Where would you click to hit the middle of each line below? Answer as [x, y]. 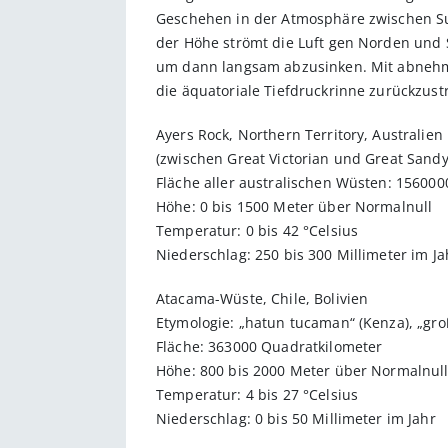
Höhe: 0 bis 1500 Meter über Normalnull [294, 206]
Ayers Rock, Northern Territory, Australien [299, 134]
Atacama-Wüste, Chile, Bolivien [262, 298]
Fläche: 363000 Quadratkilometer [269, 346]
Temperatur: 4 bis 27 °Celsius [259, 394]
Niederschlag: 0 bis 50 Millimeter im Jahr [296, 418]
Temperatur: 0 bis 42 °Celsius [257, 230]
